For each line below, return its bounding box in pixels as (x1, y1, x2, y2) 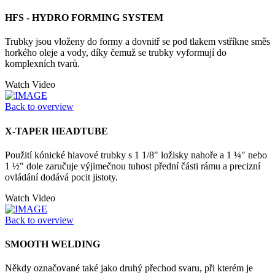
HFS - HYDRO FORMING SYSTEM (5, 12, 163, 23)
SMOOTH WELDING (5, 239, 100, 250)
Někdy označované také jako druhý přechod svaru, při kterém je (5, 263, 253, 274)
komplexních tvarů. (5, 58, 80, 69)
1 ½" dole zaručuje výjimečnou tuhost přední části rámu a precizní (5, 160, 260, 171)
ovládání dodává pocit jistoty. (5, 171, 118, 182)
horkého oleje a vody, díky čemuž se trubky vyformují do (5, 47, 227, 58)
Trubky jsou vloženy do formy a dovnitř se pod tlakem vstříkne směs (5, 36, 270, 47)
